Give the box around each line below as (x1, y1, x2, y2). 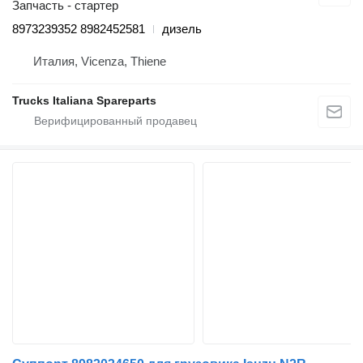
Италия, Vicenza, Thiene (33, 54, 166, 69)
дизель (162, 22, 202, 36)
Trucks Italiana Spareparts (12, 94, 156, 108)
